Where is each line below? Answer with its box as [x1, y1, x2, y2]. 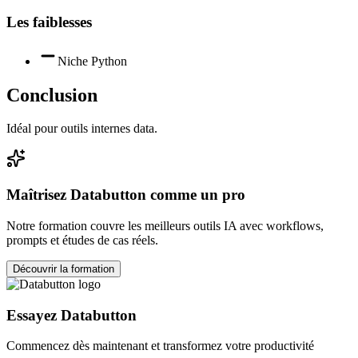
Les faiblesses [6, 13, 92, 30]
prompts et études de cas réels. [6, 233, 158, 247]
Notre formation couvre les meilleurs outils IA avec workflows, [6, 218, 324, 233]
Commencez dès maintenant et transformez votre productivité [6, 339, 314, 353]
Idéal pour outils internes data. [6, 121, 157, 136]
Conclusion [6, 84, 97, 105]
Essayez [6, 306, 61, 324]
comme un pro [146, 186, 245, 204]
